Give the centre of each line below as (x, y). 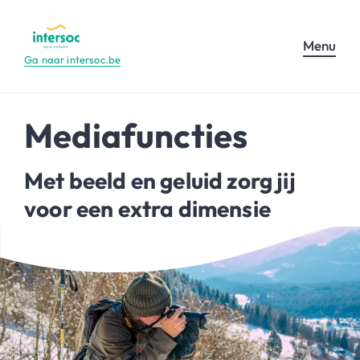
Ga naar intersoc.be (73, 59)
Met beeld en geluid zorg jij (160, 180)
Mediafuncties (136, 135)
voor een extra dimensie (147, 208)
